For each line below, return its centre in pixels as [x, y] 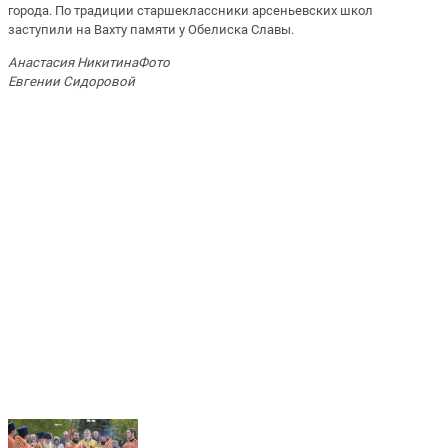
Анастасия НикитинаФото [89, 62]
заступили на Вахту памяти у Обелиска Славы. [151, 30]
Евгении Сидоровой [71, 81]
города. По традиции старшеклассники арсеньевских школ [190, 11]
